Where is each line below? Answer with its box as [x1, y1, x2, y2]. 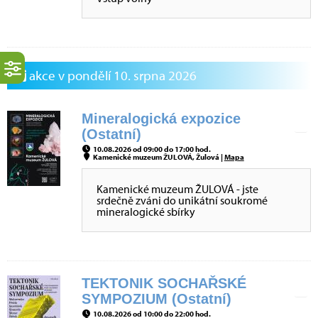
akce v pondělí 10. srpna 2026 [26, 67, 197, 84]
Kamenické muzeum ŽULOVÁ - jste [97, 182, 258, 196]
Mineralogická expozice [82, 111, 241, 126]
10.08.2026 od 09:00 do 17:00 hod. [91, 144, 211, 154]
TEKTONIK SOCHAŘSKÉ [82, 275, 246, 291]
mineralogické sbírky [97, 204, 195, 219]
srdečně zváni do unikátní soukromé [97, 193, 268, 207]
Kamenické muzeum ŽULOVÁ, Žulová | [91, 152, 224, 162]
